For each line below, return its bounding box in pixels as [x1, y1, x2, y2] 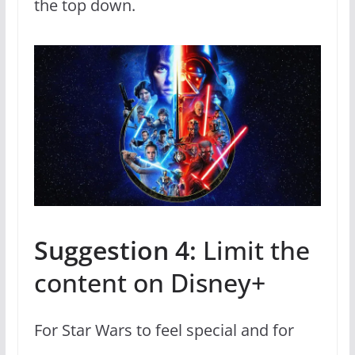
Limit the [202, 232, 310, 267]
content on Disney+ [33, 265, 272, 300]
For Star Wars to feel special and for [33, 319, 294, 341]
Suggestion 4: [33, 232, 203, 267]
